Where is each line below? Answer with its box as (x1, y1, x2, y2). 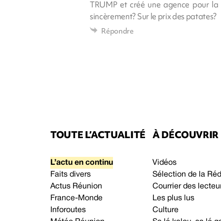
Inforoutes (50, 206, 86, 214)
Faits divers (50, 171, 91, 178)
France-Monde (50, 194, 103, 202)
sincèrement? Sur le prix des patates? (90, 10, 217, 22)
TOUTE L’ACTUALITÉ (50, 128, 146, 141)
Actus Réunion (50, 183, 102, 190)
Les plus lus (152, 194, 194, 202)
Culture (152, 206, 179, 214)
